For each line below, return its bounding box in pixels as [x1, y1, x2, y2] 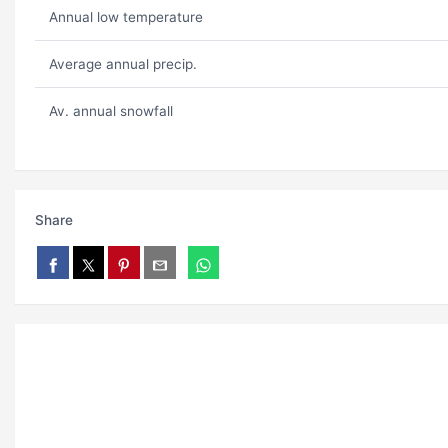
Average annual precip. [48, 56, 197, 73]
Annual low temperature [48, 9, 203, 26]
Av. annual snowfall [48, 103, 173, 120]
